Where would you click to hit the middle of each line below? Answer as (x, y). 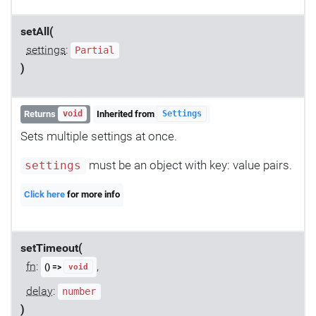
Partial (95, 50)
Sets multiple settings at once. (99, 136)
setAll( (37, 32)
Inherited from (127, 114)
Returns (41, 114)
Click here (45, 195)
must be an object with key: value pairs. (189, 165)
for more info (93, 195)
